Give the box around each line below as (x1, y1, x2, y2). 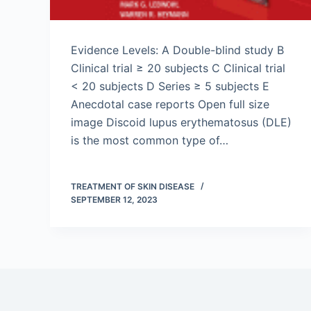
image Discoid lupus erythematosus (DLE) (71, 115, 292, 129)
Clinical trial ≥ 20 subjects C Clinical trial (71, 61, 285, 75)
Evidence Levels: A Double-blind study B (71, 43, 284, 57)
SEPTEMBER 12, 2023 (71, 194, 158, 205)
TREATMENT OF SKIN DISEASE (71, 181, 194, 192)
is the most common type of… (71, 133, 228, 147)
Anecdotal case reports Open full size (71, 97, 269, 111)
